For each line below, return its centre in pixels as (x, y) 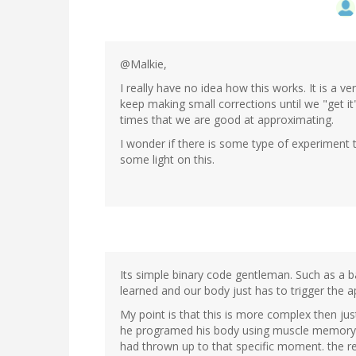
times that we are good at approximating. (227, 119)
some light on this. (167, 159)
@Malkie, (143, 64)
